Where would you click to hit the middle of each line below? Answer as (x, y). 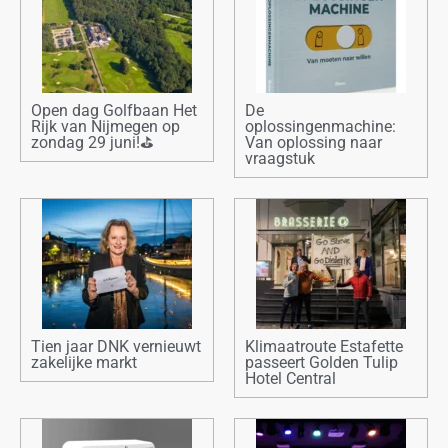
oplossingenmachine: (320, 127)
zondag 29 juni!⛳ (92, 143)
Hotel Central (290, 379)
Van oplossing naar (313, 143)
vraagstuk (280, 159)
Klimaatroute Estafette (324, 347)
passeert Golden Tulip (321, 363)
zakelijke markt (84, 363)
